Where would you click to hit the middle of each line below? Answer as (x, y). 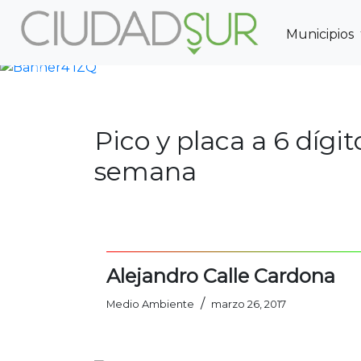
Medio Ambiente (150, 304)
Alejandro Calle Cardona (221, 276)
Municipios (321, 34)
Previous (66, 76)
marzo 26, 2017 (249, 304)
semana (145, 171)
